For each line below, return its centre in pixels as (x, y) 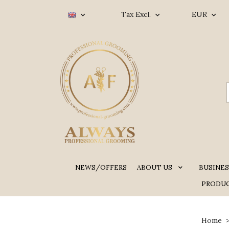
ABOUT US (155, 167)
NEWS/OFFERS (101, 167)
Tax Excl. (137, 14)
